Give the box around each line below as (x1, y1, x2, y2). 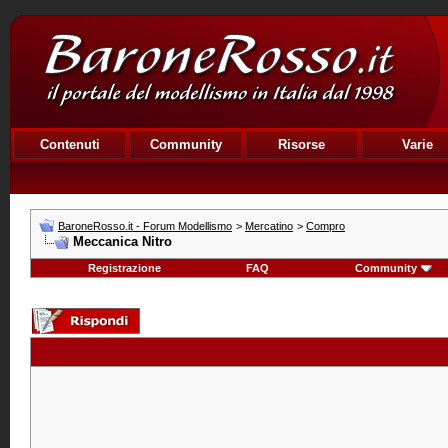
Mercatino (245, 220, 293, 232)
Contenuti (40, 137, 100, 152)
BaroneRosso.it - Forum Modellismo (58, 220, 232, 232)
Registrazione (88, 262, 162, 274)
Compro (306, 220, 345, 232)
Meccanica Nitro (73, 234, 172, 249)
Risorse (278, 137, 326, 152)
